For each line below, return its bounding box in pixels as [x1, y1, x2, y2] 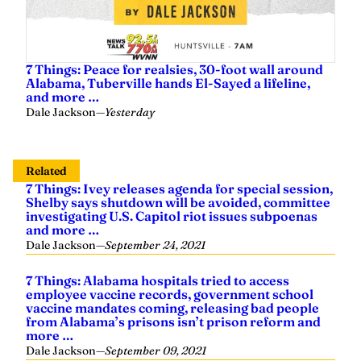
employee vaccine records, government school [26, 270, 313, 287]
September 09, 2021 [105, 327, 206, 342]
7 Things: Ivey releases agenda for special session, [26, 164, 333, 181]
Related [26, 147, 67, 163]
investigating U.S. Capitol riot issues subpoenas [26, 192, 317, 209]
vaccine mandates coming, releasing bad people [26, 284, 319, 301]
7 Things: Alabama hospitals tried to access [26, 256, 289, 273]
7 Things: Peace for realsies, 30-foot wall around [26, 45, 323, 62]
